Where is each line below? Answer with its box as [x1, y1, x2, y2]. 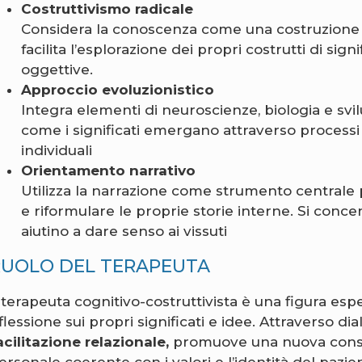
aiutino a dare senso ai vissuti [21, 222, 228, 239]
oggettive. [21, 61, 94, 78]
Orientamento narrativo [21, 162, 196, 179]
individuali [21, 141, 93, 158]
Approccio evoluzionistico [21, 81, 215, 98]
